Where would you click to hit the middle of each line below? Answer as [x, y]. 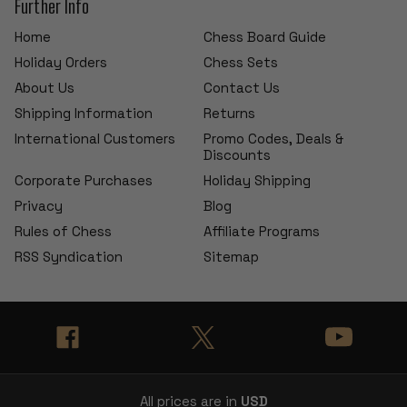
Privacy [38, 206]
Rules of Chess [63, 232]
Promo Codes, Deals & [273, 139]
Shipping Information [83, 114]
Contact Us [242, 88]
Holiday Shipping [257, 181]
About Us [44, 88]
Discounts [237, 155]
